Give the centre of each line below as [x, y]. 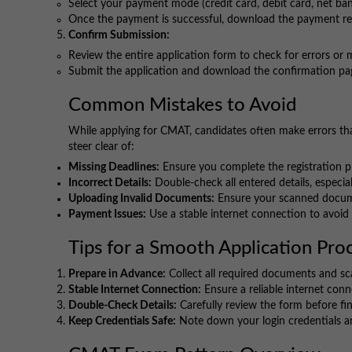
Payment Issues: [107, 215]
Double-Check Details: [123, 306]
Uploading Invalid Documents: [141, 199]
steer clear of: [101, 147]
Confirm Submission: [119, 36]
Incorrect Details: [110, 183]
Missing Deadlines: [114, 168]
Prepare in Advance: [117, 275]
